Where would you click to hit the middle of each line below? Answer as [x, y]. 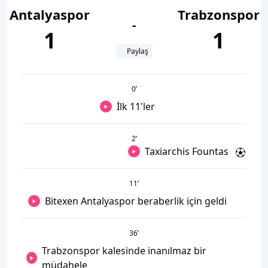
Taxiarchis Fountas [187, 151]
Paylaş [138, 51]
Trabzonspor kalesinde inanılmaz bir [124, 251]
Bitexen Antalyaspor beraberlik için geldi [136, 201]
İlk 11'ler [136, 106]
